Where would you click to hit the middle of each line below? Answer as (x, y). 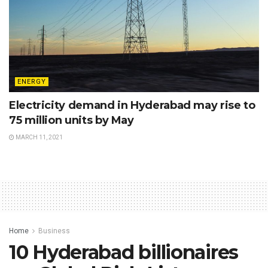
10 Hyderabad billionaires (124, 252)
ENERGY (32, 81)
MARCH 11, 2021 (39, 137)
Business (54, 231)
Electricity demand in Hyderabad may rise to (132, 105)
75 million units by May (71, 120)
